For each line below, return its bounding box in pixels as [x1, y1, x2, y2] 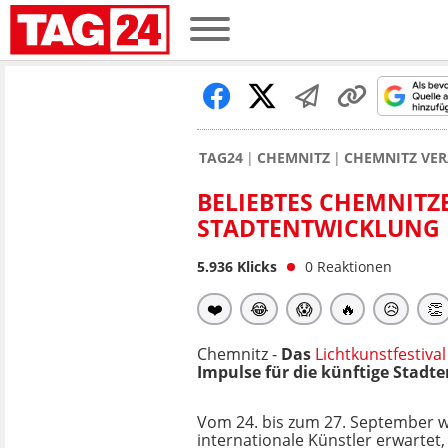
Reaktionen [317, 257, 392, 276]
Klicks [233, 257, 277, 276]
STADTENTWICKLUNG [197, 212, 440, 244]
